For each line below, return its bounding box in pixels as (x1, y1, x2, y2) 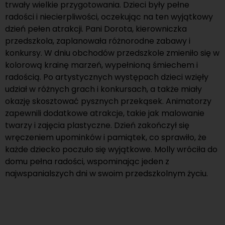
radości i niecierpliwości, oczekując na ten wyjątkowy (5, 11, 213, 23)
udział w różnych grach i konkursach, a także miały (5, 83, 202, 95)
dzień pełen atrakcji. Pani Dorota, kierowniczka (5, 23, 187, 35)
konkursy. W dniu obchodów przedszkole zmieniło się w (5, 47, 219, 59)
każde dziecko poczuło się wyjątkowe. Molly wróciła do (5, 143, 217, 155)
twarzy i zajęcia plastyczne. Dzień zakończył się (5, 119, 189, 131)
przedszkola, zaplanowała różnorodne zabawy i (5, 35, 190, 47)
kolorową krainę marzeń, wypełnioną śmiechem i (5, 59, 198, 71)
